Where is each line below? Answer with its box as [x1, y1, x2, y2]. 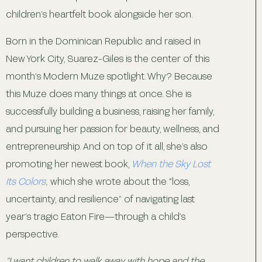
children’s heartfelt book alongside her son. [6, 8, 195, 19]
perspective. [6, 227, 59, 239]
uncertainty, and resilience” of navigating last [6, 192, 195, 204]
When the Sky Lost [132, 157, 211, 169]
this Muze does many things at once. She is [6, 87, 191, 99]
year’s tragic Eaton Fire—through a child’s [6, 210, 185, 222]
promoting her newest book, [6, 157, 132, 169]
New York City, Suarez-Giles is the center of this [6, 52, 209, 64]
